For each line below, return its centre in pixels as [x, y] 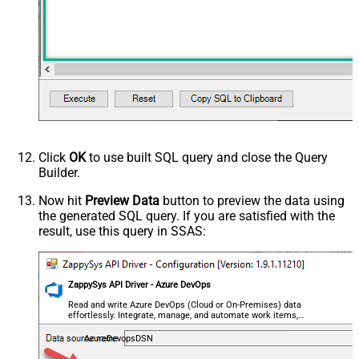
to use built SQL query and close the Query [207, 157]
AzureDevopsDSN [118, 338]
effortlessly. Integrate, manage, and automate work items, [184, 315]
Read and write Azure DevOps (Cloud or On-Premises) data [185, 305]
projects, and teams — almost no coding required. [167, 325]
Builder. [59, 172]
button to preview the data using [252, 200]
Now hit [62, 200]
